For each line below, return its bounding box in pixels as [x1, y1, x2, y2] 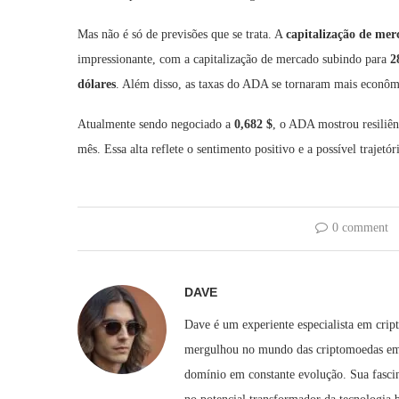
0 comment [332, 220, 389, 234]
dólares [77, 77, 116, 91]
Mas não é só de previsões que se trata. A [77, 27, 286, 41]
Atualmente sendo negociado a [77, 117, 234, 131]
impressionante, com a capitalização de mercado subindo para [77, 52, 390, 66]
